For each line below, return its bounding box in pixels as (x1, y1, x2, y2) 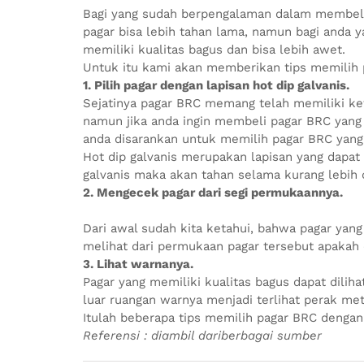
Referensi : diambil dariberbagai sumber (83, 328, 322, 343)
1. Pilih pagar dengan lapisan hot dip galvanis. (83, 78, 349, 93)
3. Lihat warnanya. (83, 257, 193, 271)
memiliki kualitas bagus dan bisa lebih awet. (83, 42, 345, 57)
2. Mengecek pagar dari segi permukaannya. (83, 185, 343, 200)
